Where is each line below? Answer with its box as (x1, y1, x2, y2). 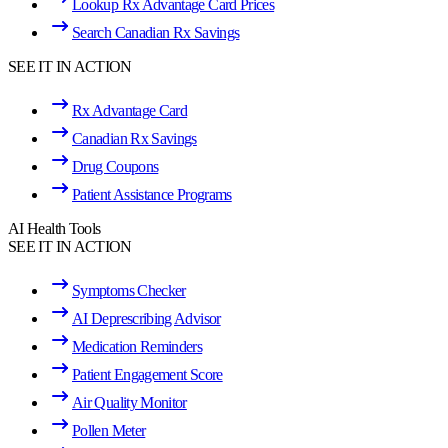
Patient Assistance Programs (72, 186, 232, 203)
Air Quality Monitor (72, 394, 187, 411)
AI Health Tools (8, 220, 101, 237)
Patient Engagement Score (72, 366, 223, 383)
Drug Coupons (72, 158, 159, 175)
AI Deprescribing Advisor (72, 310, 221, 327)
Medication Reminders (72, 338, 203, 355)
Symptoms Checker (72, 282, 186, 299)
